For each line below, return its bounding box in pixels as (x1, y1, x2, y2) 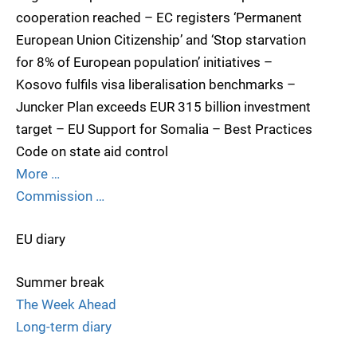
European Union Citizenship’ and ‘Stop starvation (16, 31, 306, 48)
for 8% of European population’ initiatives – (16, 53, 273, 70)
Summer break (16, 273, 104, 290)
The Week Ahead (16, 296, 116, 312)
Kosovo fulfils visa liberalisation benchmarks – (16, 76, 296, 92)
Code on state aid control (16, 143, 168, 159)
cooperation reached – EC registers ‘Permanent (16, 9, 302, 25)
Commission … (16, 187, 104, 204)
